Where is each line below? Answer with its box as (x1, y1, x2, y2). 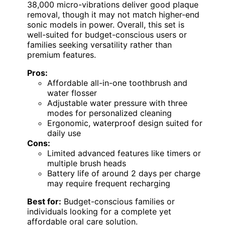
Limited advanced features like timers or (47, 148, 201, 158)
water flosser (47, 87, 97, 98)
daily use (47, 128, 81, 138)
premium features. (27, 49, 96, 60)
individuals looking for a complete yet (27, 206, 171, 216)
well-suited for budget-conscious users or (27, 29, 187, 40)
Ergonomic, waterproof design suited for (47, 118, 202, 128)
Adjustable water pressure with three (47, 97, 187, 108)
